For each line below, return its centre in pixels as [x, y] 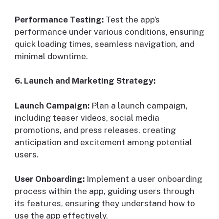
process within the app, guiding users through [105, 191]
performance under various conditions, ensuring [109, 32]
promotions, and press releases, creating [95, 130]
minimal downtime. [51, 56]
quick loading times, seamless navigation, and [105, 44]
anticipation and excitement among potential [103, 142]
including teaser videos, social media [87, 118]
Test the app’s [132, 19]
